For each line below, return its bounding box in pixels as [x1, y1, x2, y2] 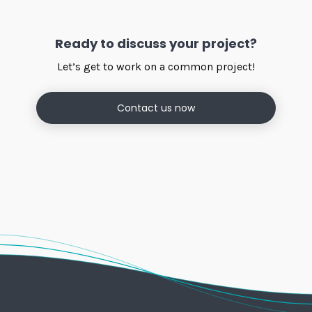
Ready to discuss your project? [54, 35, 257, 52]
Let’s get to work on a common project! [56, 60, 255, 73]
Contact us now [116, 101, 195, 115]
